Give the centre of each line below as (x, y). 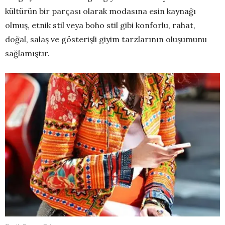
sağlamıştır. (27, 53)
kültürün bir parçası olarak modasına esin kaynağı (100, 11)
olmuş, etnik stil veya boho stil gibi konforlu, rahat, (100, 25)
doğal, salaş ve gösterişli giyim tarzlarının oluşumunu (106, 39)
